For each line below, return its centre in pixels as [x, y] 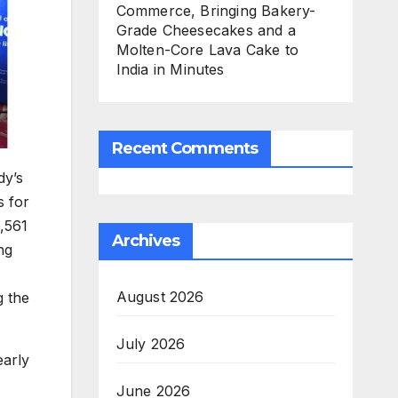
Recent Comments [184, 148]
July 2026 [151, 343]
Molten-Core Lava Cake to [207, 49]
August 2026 [160, 296]
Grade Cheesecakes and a [206, 30]
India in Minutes [170, 69]
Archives [146, 240]
